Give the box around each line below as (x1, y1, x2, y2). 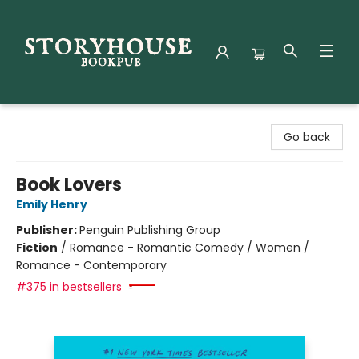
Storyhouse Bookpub (12, 111, 127, 127)
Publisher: (16, 222, 79, 238)
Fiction (16, 240, 58, 256)
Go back (284, 129, 330, 145)
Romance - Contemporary (16, 257, 167, 273)
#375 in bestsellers (16, 279, 122, 295)
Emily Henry (16, 196, 87, 212)
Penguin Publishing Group (79, 222, 220, 238)
